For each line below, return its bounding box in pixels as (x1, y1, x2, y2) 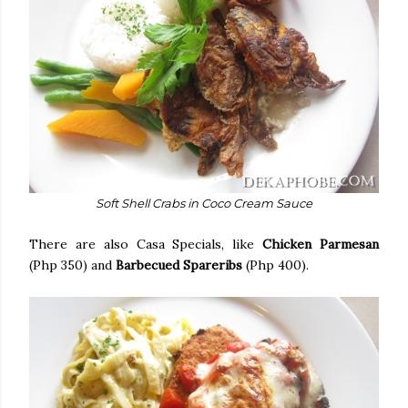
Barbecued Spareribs (116, 256, 246, 273)
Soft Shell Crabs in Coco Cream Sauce (96, 195, 312, 210)
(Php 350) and (29, 256, 116, 273)
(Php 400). (246, 256, 309, 273)
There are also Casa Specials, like (29, 235, 263, 252)
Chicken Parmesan (262, 235, 380, 252)
